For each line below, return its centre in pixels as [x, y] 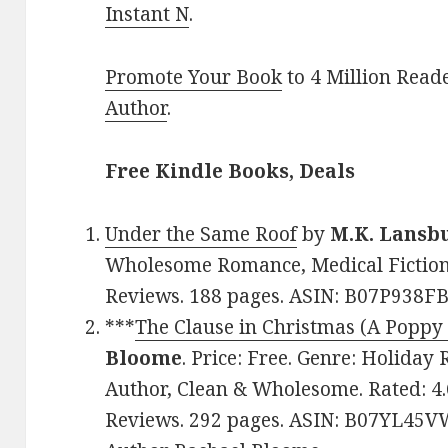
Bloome [144, 358]
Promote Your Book [194, 77]
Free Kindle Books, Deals [230, 171]
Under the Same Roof [201, 234]
